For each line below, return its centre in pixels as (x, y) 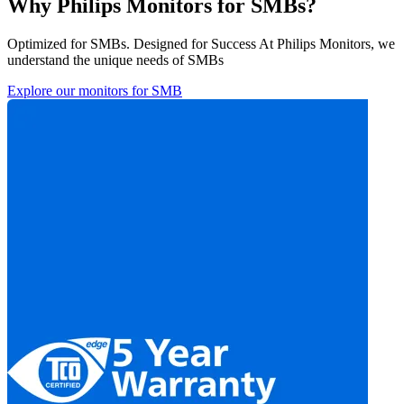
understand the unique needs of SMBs (115, 60)
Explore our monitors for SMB (95, 91)
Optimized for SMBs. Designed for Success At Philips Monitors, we (201, 44)
